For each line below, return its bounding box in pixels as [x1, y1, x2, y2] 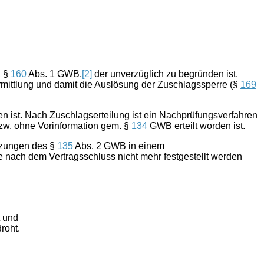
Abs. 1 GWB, [27, 68, 82, 79]
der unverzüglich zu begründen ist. [92, 68, 238, 79]
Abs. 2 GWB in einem [73, 140, 164, 151]
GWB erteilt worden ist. [147, 120, 245, 131]
